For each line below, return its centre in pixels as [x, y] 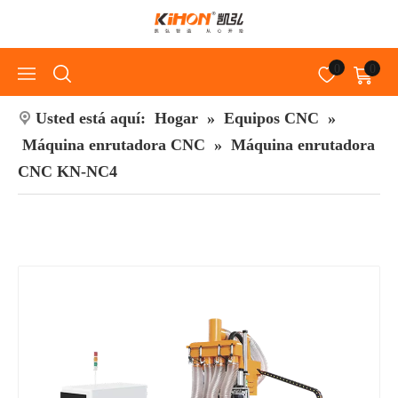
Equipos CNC [271, 118]
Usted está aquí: [91, 118]
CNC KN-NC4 [68, 171]
